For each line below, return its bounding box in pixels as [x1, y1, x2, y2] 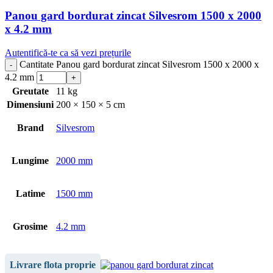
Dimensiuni [7, 99, 54, 110]
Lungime [12, 155, 49, 166]
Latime [15, 188, 45, 199]
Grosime [13, 221, 48, 232]
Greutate [12, 85, 49, 96]
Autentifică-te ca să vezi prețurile [5, 47, 131, 58]
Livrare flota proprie [10, 259, 96, 270]
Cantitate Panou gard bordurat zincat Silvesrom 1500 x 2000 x [19, 58, 259, 69]
